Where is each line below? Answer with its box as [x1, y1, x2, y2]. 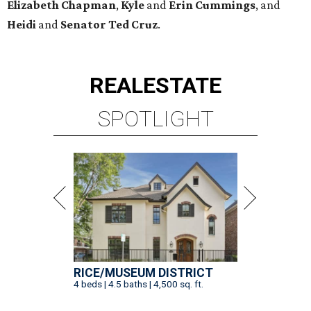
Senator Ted [60, 17, 131, 31]
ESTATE [143, 72, 221, 99]
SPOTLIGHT [97, 105, 214, 132]
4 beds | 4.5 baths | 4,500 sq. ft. [74, 278, 203, 289]
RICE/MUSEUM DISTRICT [74, 265, 213, 280]
